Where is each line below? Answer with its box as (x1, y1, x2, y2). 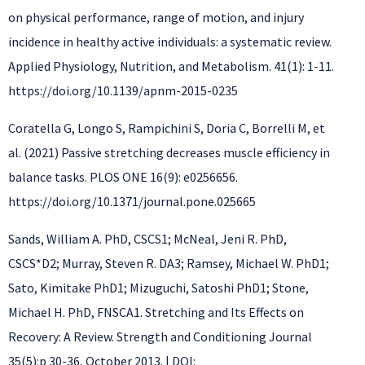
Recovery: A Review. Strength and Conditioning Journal (8, 328, 312, 345)
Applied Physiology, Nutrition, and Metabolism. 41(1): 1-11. (8, 58, 334, 75)
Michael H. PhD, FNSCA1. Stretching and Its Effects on (8, 304, 304, 321)
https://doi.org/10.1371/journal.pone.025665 (8, 193, 256, 210)
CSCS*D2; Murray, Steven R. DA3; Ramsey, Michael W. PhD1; (8, 255, 329, 272)
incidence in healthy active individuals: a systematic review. (8, 33, 332, 51)
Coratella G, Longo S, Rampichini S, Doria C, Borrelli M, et (8, 120, 325, 137)
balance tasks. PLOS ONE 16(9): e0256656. (8, 169, 238, 186)
